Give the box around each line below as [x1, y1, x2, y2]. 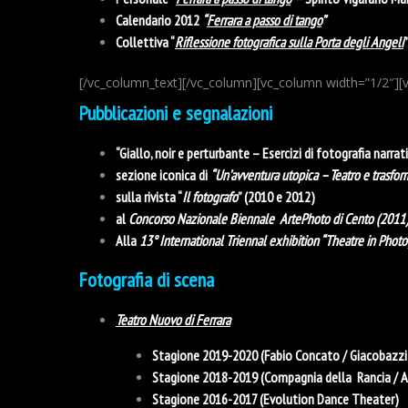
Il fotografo [182, 187, 238, 206]
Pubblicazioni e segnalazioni [79, 99, 272, 126]
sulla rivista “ [116, 187, 182, 206]
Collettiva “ [116, 32, 175, 51]
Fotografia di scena [79, 266, 214, 292]
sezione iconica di [116, 165, 210, 184]
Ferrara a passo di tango [207, 10, 321, 29]
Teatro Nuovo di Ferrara [116, 310, 230, 329]
